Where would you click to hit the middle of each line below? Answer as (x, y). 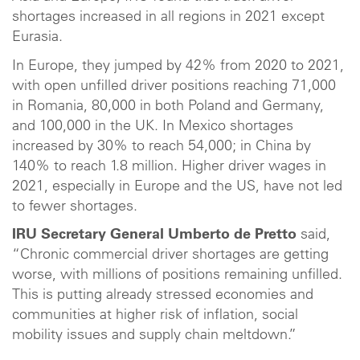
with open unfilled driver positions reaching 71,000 (174, 86)
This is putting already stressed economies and (163, 296)
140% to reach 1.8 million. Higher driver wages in (169, 167)
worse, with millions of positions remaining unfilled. (177, 276)
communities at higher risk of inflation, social (155, 316)
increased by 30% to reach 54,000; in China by (162, 147)
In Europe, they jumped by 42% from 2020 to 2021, (178, 66)
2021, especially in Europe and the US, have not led (177, 187)
